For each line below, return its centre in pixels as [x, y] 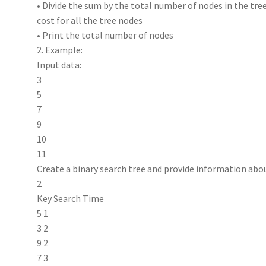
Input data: [59, 64]
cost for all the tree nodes [90, 20]
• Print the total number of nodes [105, 35]
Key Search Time [71, 198]
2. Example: [60, 50]
